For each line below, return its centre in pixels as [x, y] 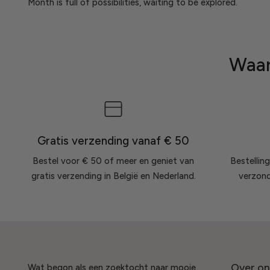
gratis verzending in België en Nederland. [113, 176]
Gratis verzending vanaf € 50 [114, 140]
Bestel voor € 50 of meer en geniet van [114, 161]
